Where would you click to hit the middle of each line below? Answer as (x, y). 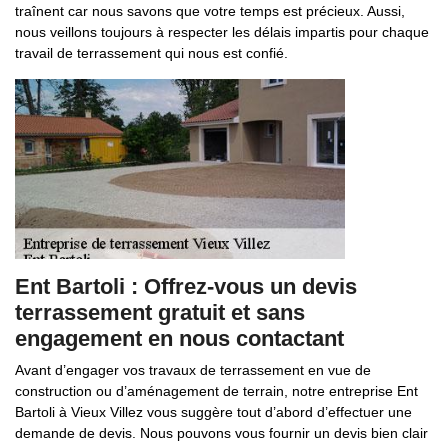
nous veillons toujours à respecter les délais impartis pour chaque (222, 32)
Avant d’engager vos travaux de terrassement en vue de (193, 370)
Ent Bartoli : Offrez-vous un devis (186, 286)
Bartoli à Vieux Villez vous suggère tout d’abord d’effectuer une (213, 412)
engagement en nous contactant (179, 338)
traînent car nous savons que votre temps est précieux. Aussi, (210, 11)
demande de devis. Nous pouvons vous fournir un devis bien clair (221, 433)
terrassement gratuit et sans (160, 312)
